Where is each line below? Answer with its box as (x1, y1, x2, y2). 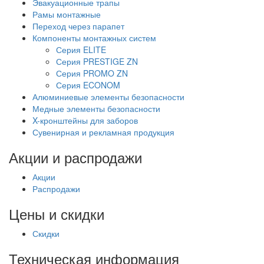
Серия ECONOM (56, 78, 120, 91)
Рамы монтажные (32, 8, 101, 20)
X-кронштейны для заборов (32, 114, 138, 126)
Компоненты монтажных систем (32, 31, 156, 44)
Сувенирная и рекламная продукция (32, 126, 174, 138)
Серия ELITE (56, 43, 106, 55)
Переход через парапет (32, 19, 124, 32)
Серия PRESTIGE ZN (56, 55, 138, 67)
